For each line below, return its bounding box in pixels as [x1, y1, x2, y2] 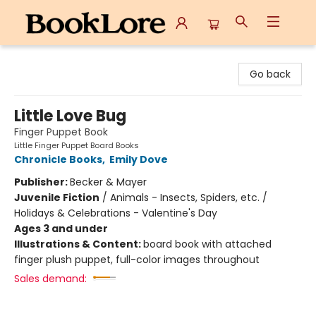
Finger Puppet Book [14, 125, 108, 139]
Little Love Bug [14, 105, 126, 127]
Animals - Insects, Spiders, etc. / [110, 190, 267, 205]
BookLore [11, 51, 54, 66]
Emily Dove [109, 152, 168, 166]
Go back [250, 67, 291, 81]
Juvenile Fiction [14, 190, 99, 205]
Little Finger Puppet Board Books [14, 140, 139, 151]
